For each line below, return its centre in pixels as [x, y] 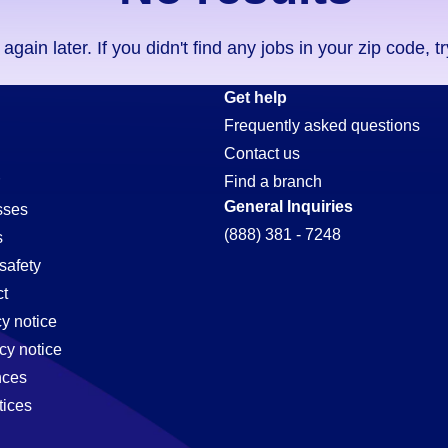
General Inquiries [288, 206]
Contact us [262, 153]
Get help [255, 97]
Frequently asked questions [322, 125]
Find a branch [273, 181]
